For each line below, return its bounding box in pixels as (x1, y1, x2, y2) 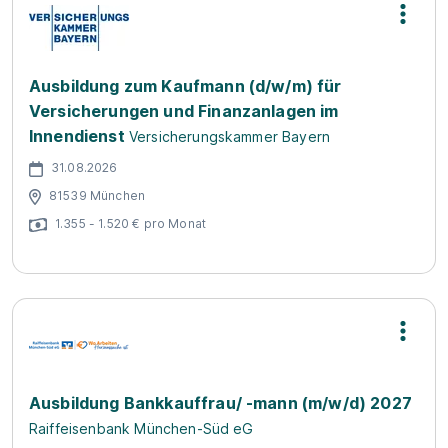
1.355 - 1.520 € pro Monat (55, 215, 206, 231)
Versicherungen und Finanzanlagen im (29, 101, 339, 121)
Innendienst (29, 126, 125, 146)
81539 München (49, 187, 146, 203)
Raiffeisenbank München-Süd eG (29, 420, 254, 437)
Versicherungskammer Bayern (128, 128, 331, 145)
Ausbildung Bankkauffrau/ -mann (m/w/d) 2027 (29, 393, 412, 413)
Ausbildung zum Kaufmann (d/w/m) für (29, 76, 342, 96)
